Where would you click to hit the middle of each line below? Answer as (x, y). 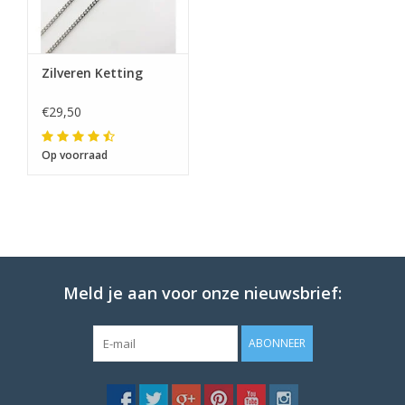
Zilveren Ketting (92, 73)
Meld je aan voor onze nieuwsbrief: (202, 293)
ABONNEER (277, 344)
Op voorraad (75, 155)
